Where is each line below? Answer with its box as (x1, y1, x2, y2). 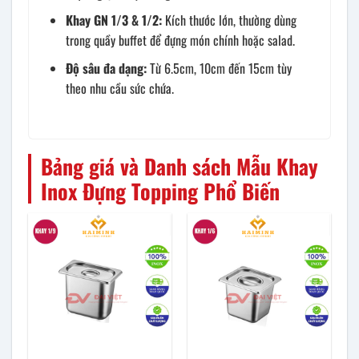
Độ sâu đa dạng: (66, 58, 147, 78)
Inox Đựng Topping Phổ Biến (41, 175, 280, 207)
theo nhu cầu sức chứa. (66, 78, 174, 98)
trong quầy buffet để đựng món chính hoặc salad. (66, 30, 295, 50)
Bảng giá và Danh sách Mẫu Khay (41, 150, 318, 182)
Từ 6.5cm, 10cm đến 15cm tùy (147, 58, 292, 78)
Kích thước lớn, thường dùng (162, 10, 296, 30)
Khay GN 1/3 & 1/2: (66, 10, 162, 30)
